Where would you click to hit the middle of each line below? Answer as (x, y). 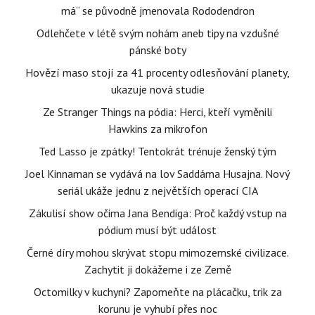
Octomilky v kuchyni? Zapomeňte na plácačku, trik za (157, 292)
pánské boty (157, 50)
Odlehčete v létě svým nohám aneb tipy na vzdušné (157, 33)
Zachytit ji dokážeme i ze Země (157, 270)
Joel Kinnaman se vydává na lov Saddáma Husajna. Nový (157, 174)
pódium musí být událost (157, 230)
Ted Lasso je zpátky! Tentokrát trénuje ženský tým (157, 152)
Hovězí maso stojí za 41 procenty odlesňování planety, (157, 73)
